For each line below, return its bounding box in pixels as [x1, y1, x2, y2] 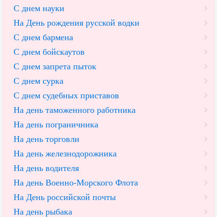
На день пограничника [14, 120, 98, 130]
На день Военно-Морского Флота [14, 178, 138, 188]
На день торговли [14, 134, 79, 144]
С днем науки [14, 3, 64, 14]
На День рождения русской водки [14, 18, 139, 28]
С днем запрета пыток [14, 62, 96, 72]
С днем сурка [14, 76, 63, 86]
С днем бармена [14, 32, 73, 43]
